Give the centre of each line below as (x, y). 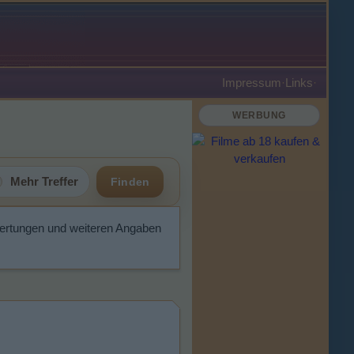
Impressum (252, 83)
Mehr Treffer (45, 181)
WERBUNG (259, 115)
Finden (130, 182)
